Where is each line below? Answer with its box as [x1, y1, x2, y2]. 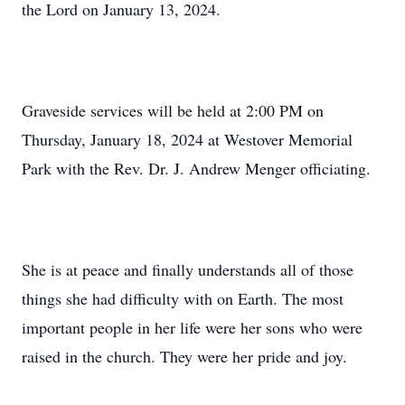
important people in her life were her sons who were [22, 316, 363, 338]
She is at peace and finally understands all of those [22, 259, 353, 280]
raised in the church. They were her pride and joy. [22, 345, 347, 367]
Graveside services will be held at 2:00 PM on [22, 99, 324, 121]
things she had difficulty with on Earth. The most [22, 287, 344, 309]
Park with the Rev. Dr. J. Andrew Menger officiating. [22, 157, 371, 179]
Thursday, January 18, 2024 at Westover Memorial [22, 128, 353, 150]
